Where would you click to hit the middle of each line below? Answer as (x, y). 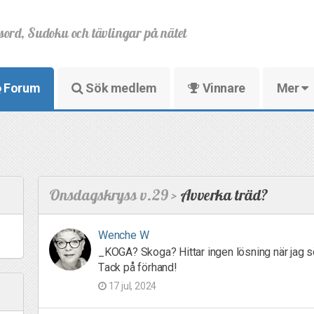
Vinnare (223, 88)
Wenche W (124, 235)
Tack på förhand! (138, 267)
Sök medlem (120, 88)
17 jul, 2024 (131, 286)
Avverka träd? (223, 195)
